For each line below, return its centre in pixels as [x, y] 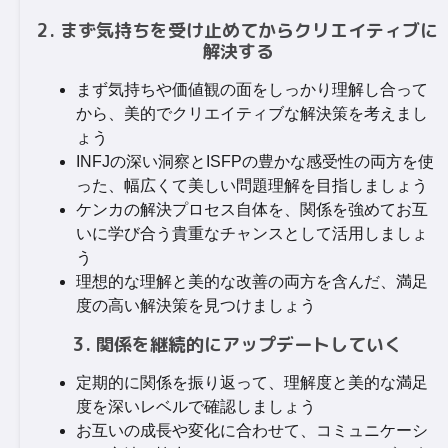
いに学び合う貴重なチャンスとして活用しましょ [252, 233]
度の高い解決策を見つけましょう [196, 305]
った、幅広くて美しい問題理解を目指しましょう [252, 185]
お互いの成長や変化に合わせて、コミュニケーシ [252, 430]
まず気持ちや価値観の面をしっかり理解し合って [252, 89]
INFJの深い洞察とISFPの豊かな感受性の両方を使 [255, 161]
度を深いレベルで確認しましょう [196, 406]
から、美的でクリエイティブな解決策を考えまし [252, 113]
